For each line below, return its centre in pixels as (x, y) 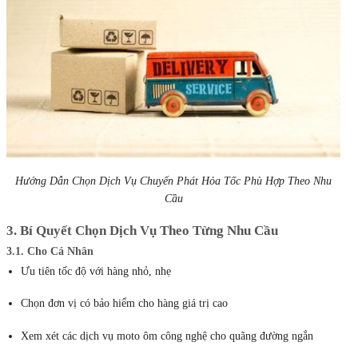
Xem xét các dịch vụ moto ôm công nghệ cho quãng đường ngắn (167, 336)
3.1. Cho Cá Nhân (50, 252)
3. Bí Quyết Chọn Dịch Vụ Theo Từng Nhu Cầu (142, 230)
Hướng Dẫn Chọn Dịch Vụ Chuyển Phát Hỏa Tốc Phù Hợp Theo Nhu (173, 181)
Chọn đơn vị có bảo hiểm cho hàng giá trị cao (125, 304)
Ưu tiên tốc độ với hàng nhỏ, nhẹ (96, 272)
